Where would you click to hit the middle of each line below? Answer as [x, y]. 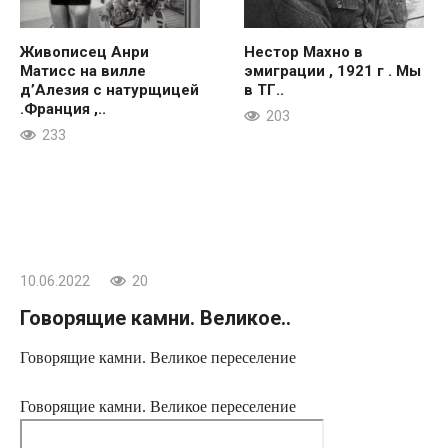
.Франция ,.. [63, 108]
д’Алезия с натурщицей [109, 89]
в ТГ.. [264, 89]
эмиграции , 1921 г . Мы [332, 70]
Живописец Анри [84, 51]
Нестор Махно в [303, 51]
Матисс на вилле [83, 70]
